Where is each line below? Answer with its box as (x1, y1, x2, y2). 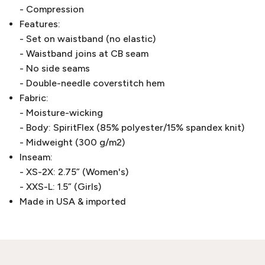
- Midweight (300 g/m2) (20, 137, 125, 148)
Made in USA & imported (20, 196, 126, 208)
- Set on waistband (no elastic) (20, 33, 156, 45)
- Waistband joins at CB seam (20, 48, 148, 60)
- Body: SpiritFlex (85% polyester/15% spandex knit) (20, 122, 244, 134)
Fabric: (20, 92, 49, 104)
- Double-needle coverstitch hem (20, 77, 164, 89)
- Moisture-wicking (20, 107, 103, 119)
